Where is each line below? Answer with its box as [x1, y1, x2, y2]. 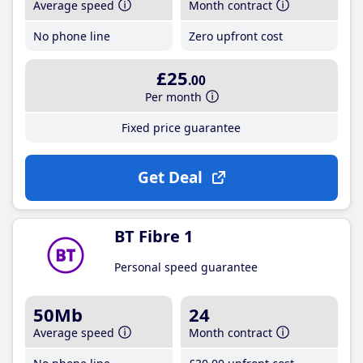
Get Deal [137, 166, 203, 188]
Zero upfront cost [189, 28, 284, 44]
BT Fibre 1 [114, 224, 193, 247]
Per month [145, 88, 203, 105]
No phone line [33, 28, 110, 44]
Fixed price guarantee [122, 119, 241, 135]
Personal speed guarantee [114, 258, 258, 275]
